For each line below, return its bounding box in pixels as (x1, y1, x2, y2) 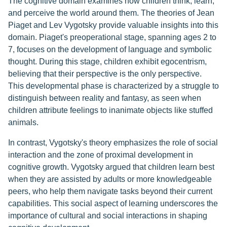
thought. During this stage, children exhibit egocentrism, (8, 57, 207, 66)
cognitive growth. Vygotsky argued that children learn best (8, 163, 214, 172)
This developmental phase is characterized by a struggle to (8, 82, 219, 91)
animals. (8, 118, 39, 127)
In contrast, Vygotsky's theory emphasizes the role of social (8, 138, 218, 147)
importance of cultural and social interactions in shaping (8, 211, 207, 220)
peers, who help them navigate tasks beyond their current (8, 187, 212, 196)
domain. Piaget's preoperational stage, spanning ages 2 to (8, 33, 216, 42)
